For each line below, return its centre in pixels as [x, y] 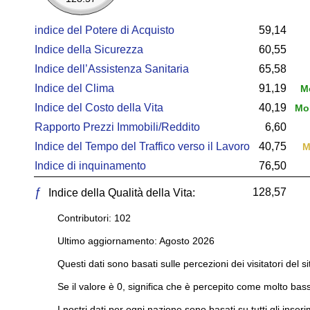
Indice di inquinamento [90, 166]
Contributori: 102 [94, 218]
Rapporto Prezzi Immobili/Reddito [117, 127]
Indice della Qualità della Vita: [120, 193]
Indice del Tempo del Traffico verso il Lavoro [142, 146]
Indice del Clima [74, 88]
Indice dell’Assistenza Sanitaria [112, 69]
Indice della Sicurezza [89, 49]
